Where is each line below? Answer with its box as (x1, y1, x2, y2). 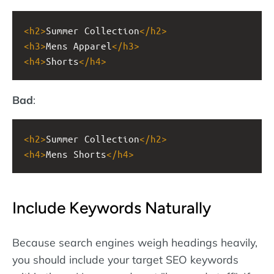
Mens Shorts (46, 147, 106, 160)
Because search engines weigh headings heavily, (12, 235, 257, 250)
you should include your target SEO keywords (12, 253, 239, 267)
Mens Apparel (46, 40, 112, 52)
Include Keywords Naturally (12, 198, 211, 218)
